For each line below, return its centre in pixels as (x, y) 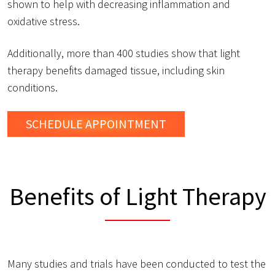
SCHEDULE (54, 123)
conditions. (33, 88)
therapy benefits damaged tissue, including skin (116, 71)
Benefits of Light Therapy (137, 196)
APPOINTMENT (124, 123)
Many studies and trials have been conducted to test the (137, 263)
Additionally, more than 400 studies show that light (124, 53)
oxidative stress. (44, 21)
